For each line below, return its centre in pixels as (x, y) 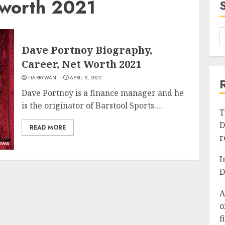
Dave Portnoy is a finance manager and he (103, 93)
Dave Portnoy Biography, (87, 50)
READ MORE (48, 128)
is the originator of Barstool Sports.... (92, 105)
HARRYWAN (42, 78)
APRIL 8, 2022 (86, 78)
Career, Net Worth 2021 (82, 64)
